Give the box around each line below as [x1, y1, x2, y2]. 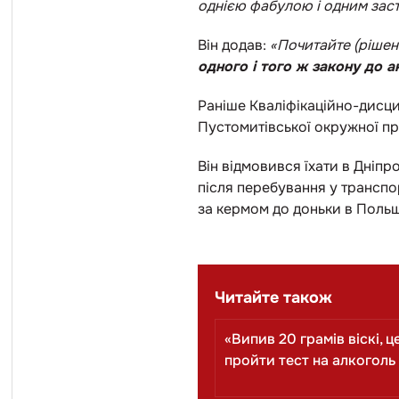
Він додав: [198, 36, 270, 54]
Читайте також [215, 288, 332, 307]
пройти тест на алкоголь [224, 351, 395, 370]
